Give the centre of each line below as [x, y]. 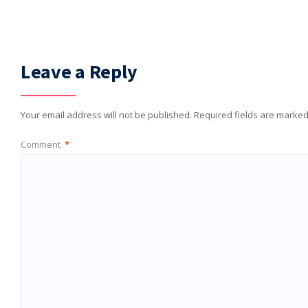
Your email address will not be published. [106, 115]
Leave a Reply [79, 72]
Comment [42, 145]
